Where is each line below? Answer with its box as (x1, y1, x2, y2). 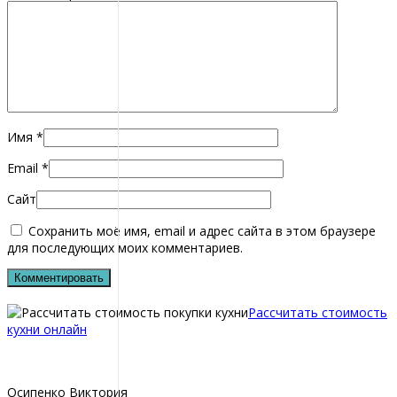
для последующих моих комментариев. (7, 239, 243, 257)
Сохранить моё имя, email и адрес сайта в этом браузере (28, 222, 376, 240)
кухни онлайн (7, 320, 87, 338)
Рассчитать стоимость (248, 303, 387, 321)
